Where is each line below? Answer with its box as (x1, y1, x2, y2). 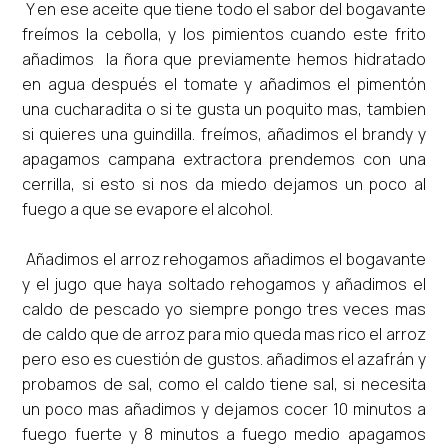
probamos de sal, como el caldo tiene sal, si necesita (22, 372, 426, 395)
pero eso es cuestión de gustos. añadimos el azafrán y (22, 347, 426, 370)
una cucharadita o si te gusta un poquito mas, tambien (22, 97, 426, 120)
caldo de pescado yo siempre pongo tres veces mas (22, 297, 426, 320)
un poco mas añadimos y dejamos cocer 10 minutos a (22, 397, 426, 420)
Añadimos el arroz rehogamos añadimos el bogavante (22, 247, 426, 270)
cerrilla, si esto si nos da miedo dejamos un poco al (22, 172, 426, 195)
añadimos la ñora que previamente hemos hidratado (22, 47, 426, 70)
